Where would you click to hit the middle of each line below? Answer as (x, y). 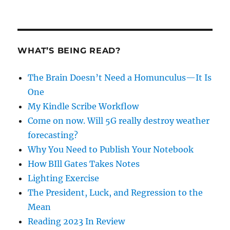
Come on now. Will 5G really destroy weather (119, 120)
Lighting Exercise (64, 178)
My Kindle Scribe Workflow (83, 106)
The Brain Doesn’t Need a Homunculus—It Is (120, 77)
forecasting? (53, 135)
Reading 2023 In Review (76, 221)
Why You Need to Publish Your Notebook (111, 149)
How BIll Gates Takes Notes (84, 164)
